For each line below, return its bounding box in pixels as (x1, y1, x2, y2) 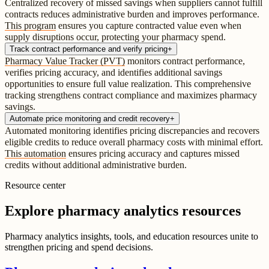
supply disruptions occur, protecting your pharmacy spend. (5, 32, 226, 43)
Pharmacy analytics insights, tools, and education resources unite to (5, 231, 258, 242)
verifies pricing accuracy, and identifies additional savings (5, 67, 222, 78)
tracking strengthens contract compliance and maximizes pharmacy (5, 90, 257, 101)
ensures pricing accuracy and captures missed (66, 148, 240, 159)
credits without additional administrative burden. (5, 160, 187, 171)
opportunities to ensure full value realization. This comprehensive (5, 79, 251, 89)
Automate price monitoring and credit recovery (10, 114, 170, 124)
